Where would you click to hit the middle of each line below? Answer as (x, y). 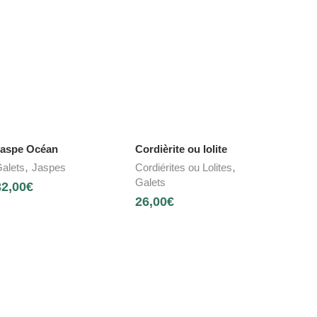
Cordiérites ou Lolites (184, 168)
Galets (151, 183)
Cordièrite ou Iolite (181, 149)
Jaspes (48, 168)
